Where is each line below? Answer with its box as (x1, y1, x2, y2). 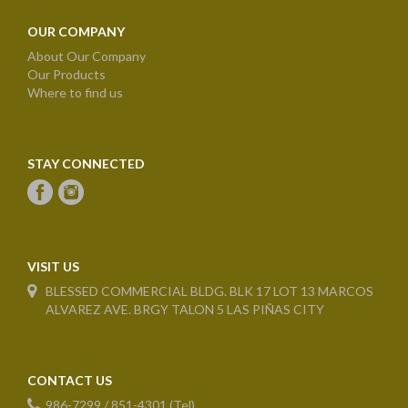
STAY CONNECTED (27, 156, 145, 171)
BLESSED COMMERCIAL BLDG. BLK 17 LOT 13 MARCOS (46, 283, 373, 299)
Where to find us (27, 85, 123, 100)
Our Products (27, 66, 106, 82)
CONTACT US (27, 372, 112, 388)
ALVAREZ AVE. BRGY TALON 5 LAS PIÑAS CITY (46, 301, 324, 317)
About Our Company (27, 48, 146, 64)
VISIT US (27, 259, 79, 274)
